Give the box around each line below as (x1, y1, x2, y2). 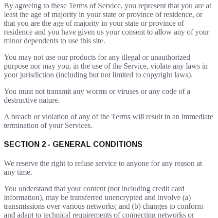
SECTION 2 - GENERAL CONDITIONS (4, 140, 143, 148)
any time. (4, 168, 32, 177)
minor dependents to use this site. (4, 36, 105, 45)
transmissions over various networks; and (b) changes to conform (4, 202, 203, 211)
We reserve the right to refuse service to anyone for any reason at (4, 159, 202, 168)
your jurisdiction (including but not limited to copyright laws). (4, 70, 193, 79)
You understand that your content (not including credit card (4, 184, 184, 193)
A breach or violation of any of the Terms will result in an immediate (4, 112, 213, 121)
